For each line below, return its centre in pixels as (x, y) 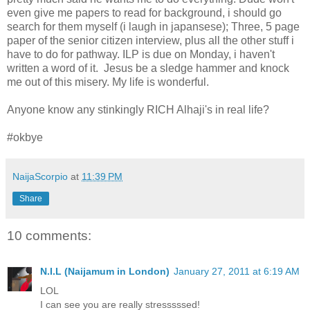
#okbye (25, 137)
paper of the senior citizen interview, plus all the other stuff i (151, 40)
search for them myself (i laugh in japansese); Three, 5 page (153, 26)
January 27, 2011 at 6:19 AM (237, 272)
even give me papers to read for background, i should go (144, 12)
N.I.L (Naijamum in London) (105, 272)
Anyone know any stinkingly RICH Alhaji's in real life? (138, 109)
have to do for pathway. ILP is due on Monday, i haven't (141, 54)
